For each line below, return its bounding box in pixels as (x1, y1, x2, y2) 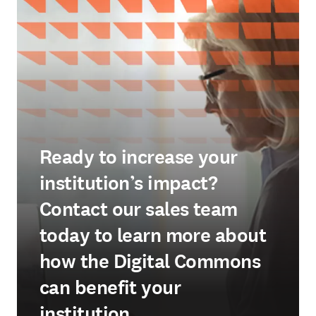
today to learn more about (39, 222, 267, 249)
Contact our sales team (39, 196, 238, 223)
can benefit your (39, 274, 181, 301)
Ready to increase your (39, 144, 238, 171)
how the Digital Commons (39, 248, 261, 275)
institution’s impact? (39, 170, 218, 197)
